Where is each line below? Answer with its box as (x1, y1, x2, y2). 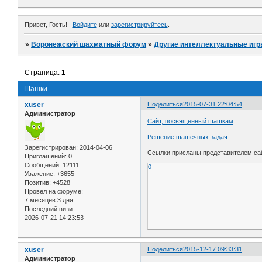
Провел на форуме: (25, 188, 83, 195)
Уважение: (25, 170, 55, 178)
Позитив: (25, 179, 51, 187)
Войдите (72, 20, 97, 28)
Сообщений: (25, 161, 61, 169)
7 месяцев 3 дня (25, 196, 73, 204)
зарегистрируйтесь (111, 20, 168, 28)
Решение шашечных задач (147, 133, 228, 141)
